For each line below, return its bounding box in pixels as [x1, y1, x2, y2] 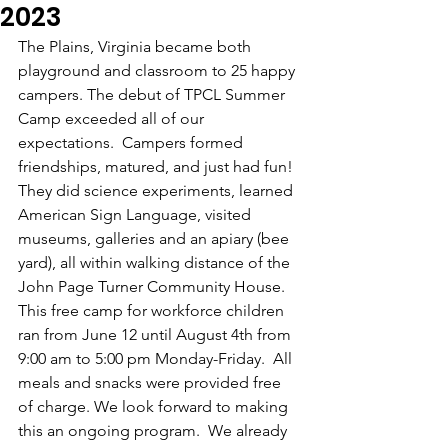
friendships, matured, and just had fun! [18, 157, 297, 176]
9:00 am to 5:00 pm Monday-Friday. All [18, 349, 296, 368]
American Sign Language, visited [18, 205, 255, 224]
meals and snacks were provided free [18, 373, 285, 392]
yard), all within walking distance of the [18, 253, 294, 272]
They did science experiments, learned [18, 181, 297, 200]
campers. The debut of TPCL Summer [18, 85, 289, 104]
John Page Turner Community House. [18, 277, 289, 296]
